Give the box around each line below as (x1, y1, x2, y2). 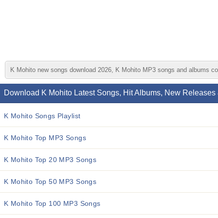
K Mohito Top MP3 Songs (4, 134, 86, 142)
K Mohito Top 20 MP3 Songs (4, 156, 97, 163)
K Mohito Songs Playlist (4, 112, 81, 120)
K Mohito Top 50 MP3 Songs (4, 178, 97, 185)
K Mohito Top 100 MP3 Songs (4, 200, 101, 207)
